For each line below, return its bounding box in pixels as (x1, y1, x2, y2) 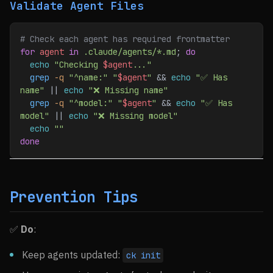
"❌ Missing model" (88, 110, 178, 121)
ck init (126, 250, 160, 261)
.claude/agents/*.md (79, 46, 176, 57)
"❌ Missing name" (83, 85, 168, 96)
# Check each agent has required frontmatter (20, 34, 230, 44)
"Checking (49, 59, 103, 70)
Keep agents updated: (22, 249, 122, 261)
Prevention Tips (10, 188, 138, 207)
